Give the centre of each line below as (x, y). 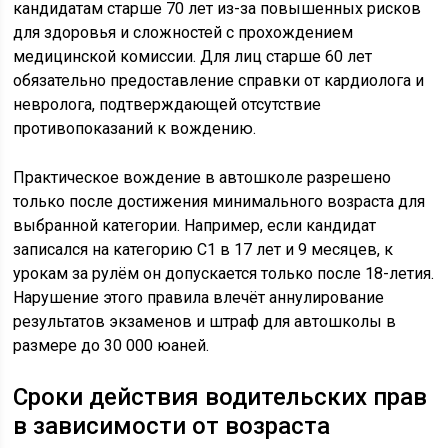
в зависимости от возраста (172, 426)
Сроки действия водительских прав (220, 397)
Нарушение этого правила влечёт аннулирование (199, 297)
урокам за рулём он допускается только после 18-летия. (224, 273)
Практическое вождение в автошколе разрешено (202, 177)
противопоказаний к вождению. (135, 128)
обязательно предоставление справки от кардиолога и (219, 80)
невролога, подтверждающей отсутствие (167, 104)
